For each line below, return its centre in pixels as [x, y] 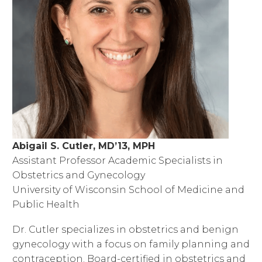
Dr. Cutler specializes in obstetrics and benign [125, 229]
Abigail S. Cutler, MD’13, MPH [84, 146]
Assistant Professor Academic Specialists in [118, 161]
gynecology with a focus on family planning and [131, 244]
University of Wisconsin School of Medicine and [128, 190]
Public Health [46, 204]
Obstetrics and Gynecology [79, 175]
